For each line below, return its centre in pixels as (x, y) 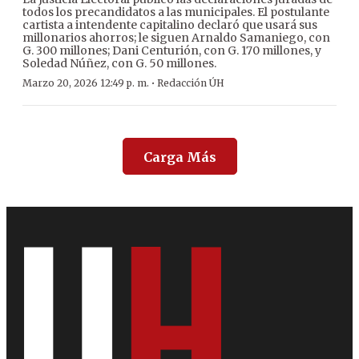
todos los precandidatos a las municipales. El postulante (176, 12)
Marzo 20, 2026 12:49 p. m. (86, 83)
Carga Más (179, 157)
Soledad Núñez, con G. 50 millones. (119, 63)
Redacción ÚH (191, 83)
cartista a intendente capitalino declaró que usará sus (170, 24)
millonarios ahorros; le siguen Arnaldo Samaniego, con (176, 37)
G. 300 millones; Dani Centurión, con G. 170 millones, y (172, 50)
